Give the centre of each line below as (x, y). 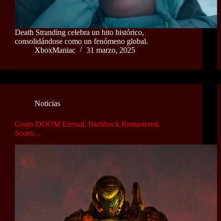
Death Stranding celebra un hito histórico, (79, 32)
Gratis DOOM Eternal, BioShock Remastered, (87, 124)
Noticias (47, 103)
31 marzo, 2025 (111, 50)
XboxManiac (55, 50)
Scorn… (28, 133)
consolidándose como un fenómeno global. (81, 41)
